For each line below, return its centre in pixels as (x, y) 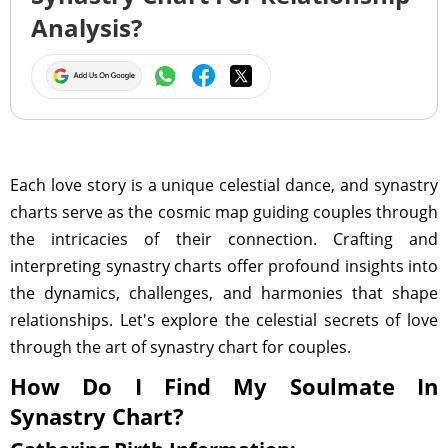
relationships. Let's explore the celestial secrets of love (224, 320)
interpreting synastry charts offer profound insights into (224, 266)
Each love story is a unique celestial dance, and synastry (224, 185)
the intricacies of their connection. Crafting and (224, 239)
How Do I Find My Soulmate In (224, 386)
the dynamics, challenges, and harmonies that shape (224, 293)
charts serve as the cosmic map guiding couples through (224, 212)
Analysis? (86, 27)
